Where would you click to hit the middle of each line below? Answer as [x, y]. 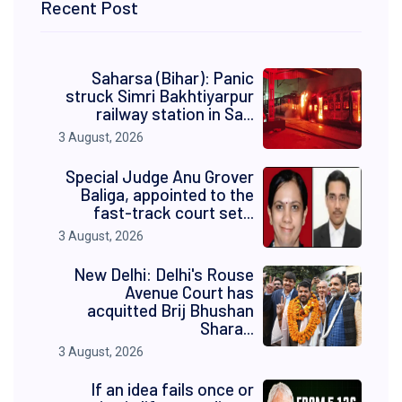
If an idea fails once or [172, 389]
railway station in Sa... [175, 114]
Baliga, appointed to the [167, 195]
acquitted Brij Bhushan [170, 310]
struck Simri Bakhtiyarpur [160, 96]
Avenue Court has [189, 292]
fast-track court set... [174, 213]
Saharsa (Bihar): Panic [173, 78]
